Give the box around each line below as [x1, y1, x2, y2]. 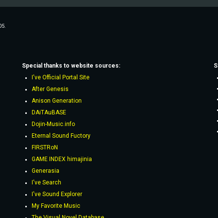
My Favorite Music [31, 202, 80, 209]
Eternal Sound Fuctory [31, 132, 91, 139]
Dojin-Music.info [31, 121, 75, 127]
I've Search [31, 179, 61, 186]
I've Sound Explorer [31, 191, 82, 198]
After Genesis [31, 86, 69, 92]
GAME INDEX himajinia [31, 156, 92, 163]
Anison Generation [31, 97, 82, 104]
